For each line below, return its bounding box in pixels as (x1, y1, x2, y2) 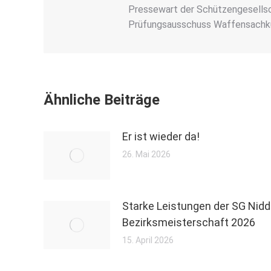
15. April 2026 (122, 235, 174, 245)
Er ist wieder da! (122, 130, 200, 143)
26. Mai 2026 (122, 149, 171, 159)
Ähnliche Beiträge (44, 91, 160, 108)
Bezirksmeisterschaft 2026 (122, 216, 255, 229)
